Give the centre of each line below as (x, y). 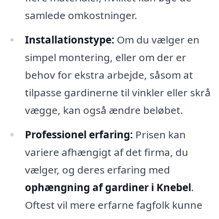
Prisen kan (159, 134)
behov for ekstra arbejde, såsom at (109, 75)
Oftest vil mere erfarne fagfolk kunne (113, 205)
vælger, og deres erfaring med (97, 169)
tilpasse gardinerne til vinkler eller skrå (118, 92)
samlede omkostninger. (81, 15)
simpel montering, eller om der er (105, 57)
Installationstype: (69, 39)
